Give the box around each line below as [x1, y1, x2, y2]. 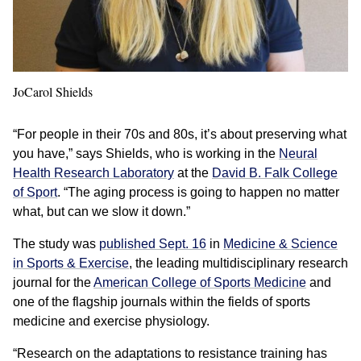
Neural [279, 147, 317, 161]
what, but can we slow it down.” [13, 205, 190, 219]
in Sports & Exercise [13, 256, 129, 271]
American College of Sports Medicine [93, 276, 306, 290]
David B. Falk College [212, 166, 338, 180]
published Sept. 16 [99, 237, 206, 251]
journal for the [13, 276, 93, 290]
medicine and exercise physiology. [13, 314, 210, 329]
